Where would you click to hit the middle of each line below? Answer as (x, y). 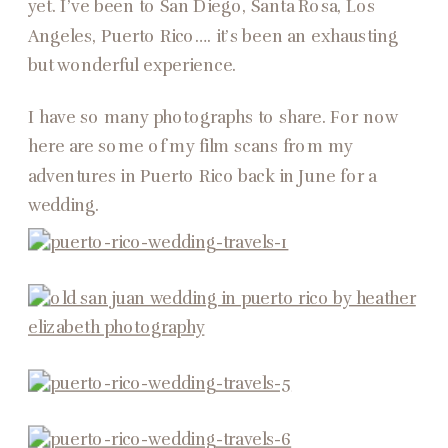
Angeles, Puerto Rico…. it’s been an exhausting (213, 36)
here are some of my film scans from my (190, 147)
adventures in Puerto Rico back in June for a (202, 176)
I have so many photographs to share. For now (213, 117)
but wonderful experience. (132, 65)
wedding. (64, 205)
